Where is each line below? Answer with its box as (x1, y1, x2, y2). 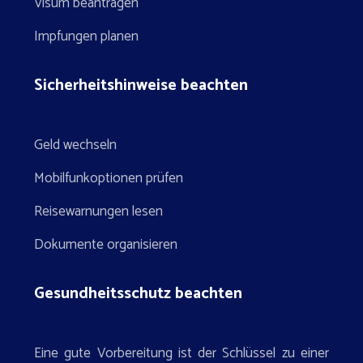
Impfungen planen (34, 25, 139, 48)
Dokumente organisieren (34, 233, 177, 256)
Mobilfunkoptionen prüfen (34, 167, 183, 190)
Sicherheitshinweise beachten (34, 72, 248, 99)
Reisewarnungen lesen (34, 200, 163, 223)
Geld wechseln (34, 134, 117, 156)
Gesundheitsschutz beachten (34, 280, 242, 307)
